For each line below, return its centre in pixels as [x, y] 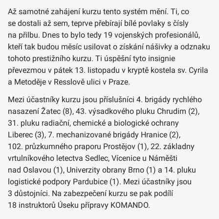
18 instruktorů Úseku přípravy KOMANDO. [79, 205]
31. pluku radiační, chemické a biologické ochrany [93, 123]
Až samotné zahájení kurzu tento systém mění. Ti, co [99, 11]
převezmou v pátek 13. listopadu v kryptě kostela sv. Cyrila [108, 70]
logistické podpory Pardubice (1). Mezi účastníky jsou [100, 181]
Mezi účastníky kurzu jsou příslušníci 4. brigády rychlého [105, 99]
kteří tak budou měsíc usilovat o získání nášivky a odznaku [109, 46]
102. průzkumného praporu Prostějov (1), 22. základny [101, 146]
